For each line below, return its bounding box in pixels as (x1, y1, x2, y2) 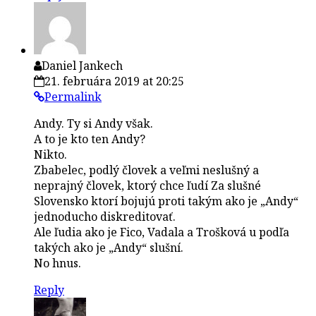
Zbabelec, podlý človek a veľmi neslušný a (34, 162, 259, 178)
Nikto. (34, 146, 67, 162)
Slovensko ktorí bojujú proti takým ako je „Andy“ (34, 193, 298, 209)
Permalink (44, 88, 102, 104)
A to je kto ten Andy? (34, 130, 145, 147)
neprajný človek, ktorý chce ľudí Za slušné (34, 177, 261, 193)
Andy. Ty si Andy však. (34, 115, 153, 131)
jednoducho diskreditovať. (34, 208, 176, 224)
